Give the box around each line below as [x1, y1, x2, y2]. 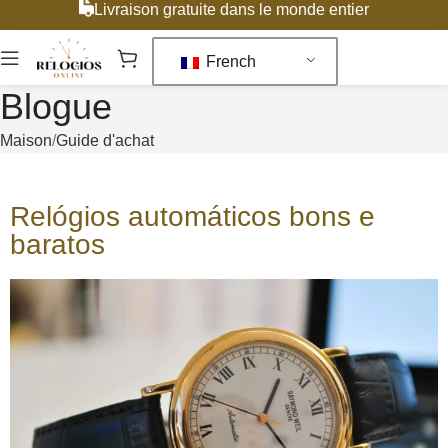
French [202, 53, 257, 70]
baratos [10, 229, 105, 260]
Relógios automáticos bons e [10, 201, 375, 232]
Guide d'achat [56, 132, 154, 149]
